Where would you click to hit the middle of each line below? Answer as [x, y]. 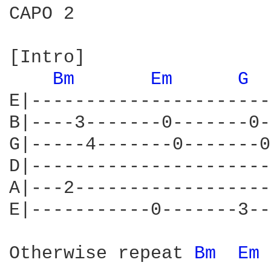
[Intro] [47, 57]
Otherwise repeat [102, 253]
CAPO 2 [42, 14]
